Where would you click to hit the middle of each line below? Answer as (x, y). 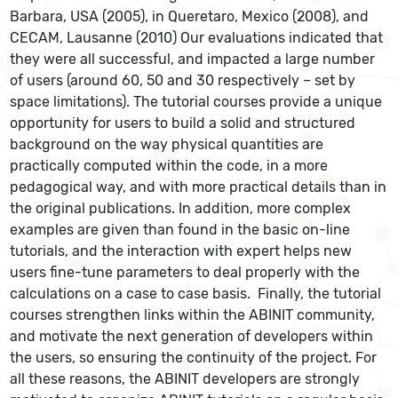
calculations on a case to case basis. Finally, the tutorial (196, 294)
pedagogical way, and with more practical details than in (199, 187)
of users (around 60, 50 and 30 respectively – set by (183, 80)
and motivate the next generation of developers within (192, 336)
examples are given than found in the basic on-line (180, 230)
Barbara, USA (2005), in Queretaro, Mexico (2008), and (190, 16)
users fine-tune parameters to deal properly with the (185, 272)
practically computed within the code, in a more (169, 166)
